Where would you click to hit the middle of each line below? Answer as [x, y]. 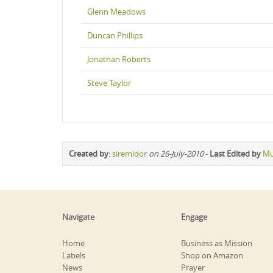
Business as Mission [217, 243]
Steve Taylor [109, 83]
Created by [89, 153]
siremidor [129, 153]
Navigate [78, 217]
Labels [74, 255]
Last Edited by [235, 153]
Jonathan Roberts [119, 59]
